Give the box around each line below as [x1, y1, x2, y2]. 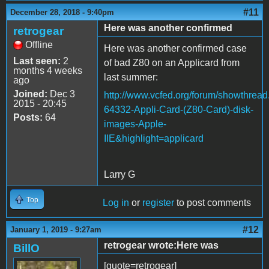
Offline [25, 39, 53, 50]
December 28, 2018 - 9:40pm [10, 7, 114, 17]
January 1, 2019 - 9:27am [10, 225, 101, 234]
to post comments [174, 197, 251, 208]
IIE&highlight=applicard [104, 133, 204, 144]
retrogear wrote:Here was [104, 240, 219, 250]
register [142, 197, 174, 208]
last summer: [104, 71, 158, 82]
